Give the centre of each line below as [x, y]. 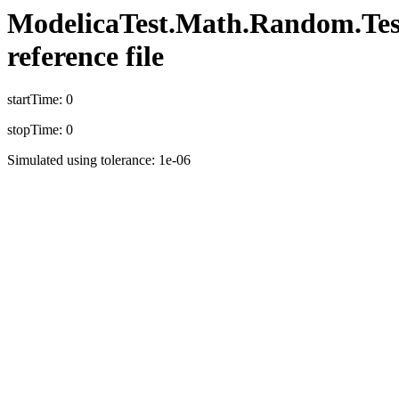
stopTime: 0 [40, 130]
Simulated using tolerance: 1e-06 [99, 160]
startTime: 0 [40, 100]
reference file [85, 56]
